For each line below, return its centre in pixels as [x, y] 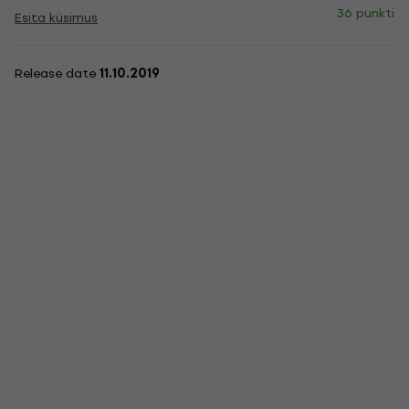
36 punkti [366, 13]
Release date [57, 73]
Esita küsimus [56, 18]
